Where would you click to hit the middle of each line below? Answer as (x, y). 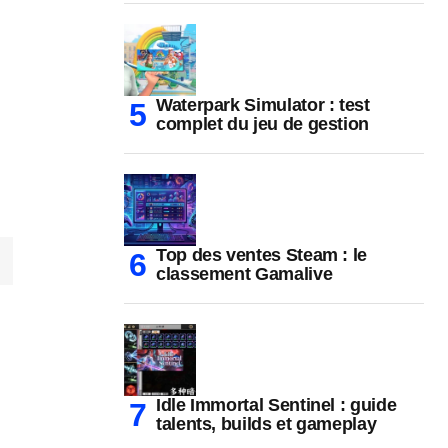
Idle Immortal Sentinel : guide (276, 405)
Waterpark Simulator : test (263, 105)
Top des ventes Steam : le (261, 255)
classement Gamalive (244, 274)
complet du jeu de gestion (262, 124)
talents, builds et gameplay (266, 424)
